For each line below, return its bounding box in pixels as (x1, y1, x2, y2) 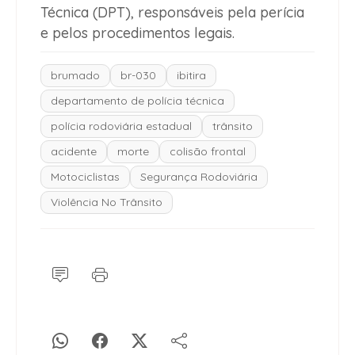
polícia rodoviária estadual (51, 119, 192, 134)
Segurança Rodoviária (140, 170, 258, 185)
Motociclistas (51, 170, 120, 185)
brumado (51, 68, 100, 83)
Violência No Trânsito (51, 195, 162, 210)
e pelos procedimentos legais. (40, 24, 235, 43)
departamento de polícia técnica (51, 94, 224, 109)
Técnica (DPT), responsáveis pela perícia (40, 3, 304, 22)
